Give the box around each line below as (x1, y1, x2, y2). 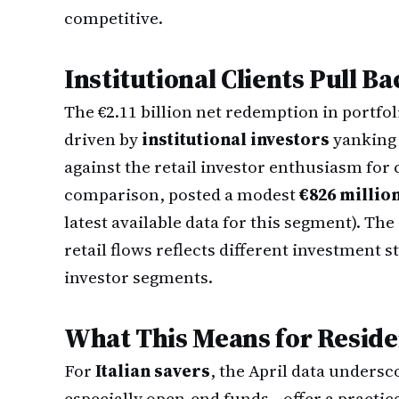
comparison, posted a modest (64, 183, 299, 206)
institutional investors (142, 127, 330, 151)
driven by (64, 127, 142, 151)
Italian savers (95, 359, 210, 382)
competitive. (64, 6, 163, 29)
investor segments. (64, 265, 213, 289)
